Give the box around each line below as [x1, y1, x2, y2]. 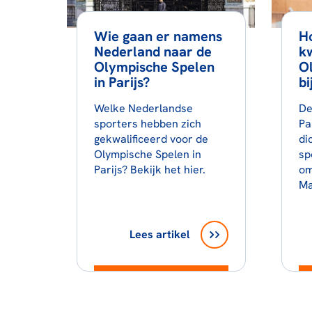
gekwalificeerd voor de [93, 131, 208, 146]
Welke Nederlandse [93, 100, 193, 116]
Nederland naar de [93, 42, 212, 61]
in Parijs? [93, 72, 150, 91]
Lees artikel [129, 226, 189, 242]
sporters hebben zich [93, 116, 201, 131]
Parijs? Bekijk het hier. [93, 162, 205, 177]
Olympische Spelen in [93, 146, 201, 162]
